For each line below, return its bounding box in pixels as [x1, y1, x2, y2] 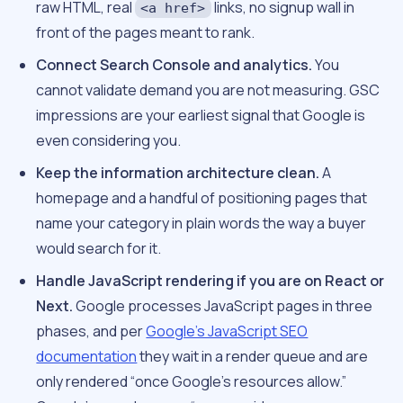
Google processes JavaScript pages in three [73, 296, 373, 317]
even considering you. [36, 130, 182, 151]
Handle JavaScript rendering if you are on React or [36, 271, 385, 291]
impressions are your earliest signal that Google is [36, 105, 366, 126]
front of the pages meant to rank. [36, 22, 255, 43]
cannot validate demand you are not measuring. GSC [36, 80, 381, 101]
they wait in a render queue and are [137, 346, 369, 367]
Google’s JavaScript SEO [146, 321, 309, 342]
